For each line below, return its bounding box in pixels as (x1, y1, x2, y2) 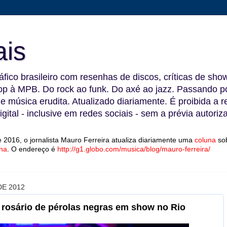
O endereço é (11, 145, 57, 153)
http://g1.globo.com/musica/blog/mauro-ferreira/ (57, 145, 210, 153)
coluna (195, 136, 216, 144)
